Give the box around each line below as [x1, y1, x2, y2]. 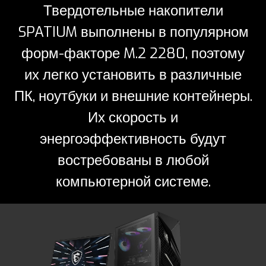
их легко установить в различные [24, 65, 242, 85]
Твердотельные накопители [43, 1, 223, 21]
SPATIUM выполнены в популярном [17, 23, 249, 42]
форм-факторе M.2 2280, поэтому [21, 44, 245, 64]
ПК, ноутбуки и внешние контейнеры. [14, 87, 252, 106]
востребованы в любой [57, 151, 209, 170]
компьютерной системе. [55, 172, 211, 192]
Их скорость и [88, 108, 178, 128]
